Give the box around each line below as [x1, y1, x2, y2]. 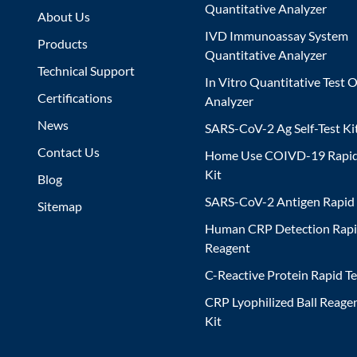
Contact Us [37, 144, 100, 160]
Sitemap [37, 198, 82, 214]
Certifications [37, 90, 112, 106]
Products [37, 36, 88, 52]
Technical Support [37, 63, 135, 79]
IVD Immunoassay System [205, 28, 349, 44]
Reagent [205, 240, 251, 256]
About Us [37, 9, 90, 25]
